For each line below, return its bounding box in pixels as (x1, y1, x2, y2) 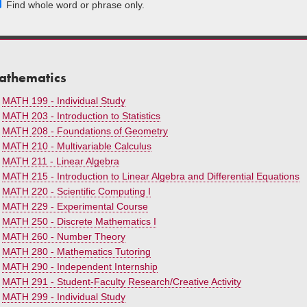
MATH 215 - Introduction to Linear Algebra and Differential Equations (2, 171, 299, 182)
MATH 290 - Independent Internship (2, 261, 158, 272)
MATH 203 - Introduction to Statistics (2, 110, 160, 121)
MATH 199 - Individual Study (2, 95, 125, 106)
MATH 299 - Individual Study (2, 291, 125, 302)
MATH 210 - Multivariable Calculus (2, 140, 151, 151)
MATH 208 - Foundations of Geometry (2, 125, 168, 136)
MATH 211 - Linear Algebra (2, 156, 119, 167)
